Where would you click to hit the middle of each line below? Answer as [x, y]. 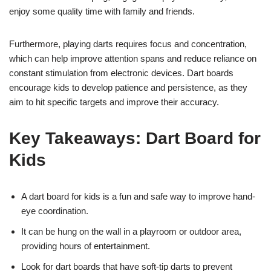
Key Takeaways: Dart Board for [135, 138]
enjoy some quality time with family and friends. [102, 11]
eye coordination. [55, 211]
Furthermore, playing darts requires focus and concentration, [128, 44]
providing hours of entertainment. [86, 246]
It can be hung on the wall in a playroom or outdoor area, [131, 231]
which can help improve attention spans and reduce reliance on [133, 58]
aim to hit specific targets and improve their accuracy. [114, 102]
